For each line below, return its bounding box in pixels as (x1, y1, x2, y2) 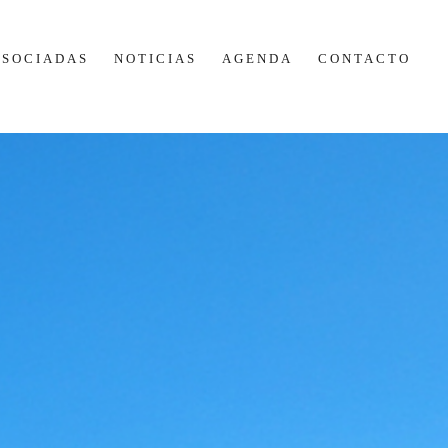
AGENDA (222, 50, 294, 66)
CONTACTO (318, 50, 412, 66)
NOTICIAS (114, 50, 198, 66)
